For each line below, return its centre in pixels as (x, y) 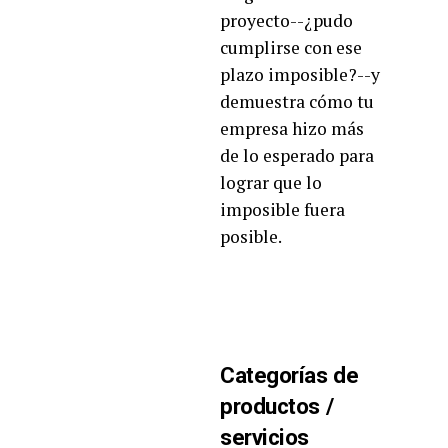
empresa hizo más (292, 128)
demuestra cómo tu (297, 101)
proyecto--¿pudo (286, 20)
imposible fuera (282, 209)
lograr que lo (271, 182)
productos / (277, 405)
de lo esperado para (297, 155)
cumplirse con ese (291, 47)
